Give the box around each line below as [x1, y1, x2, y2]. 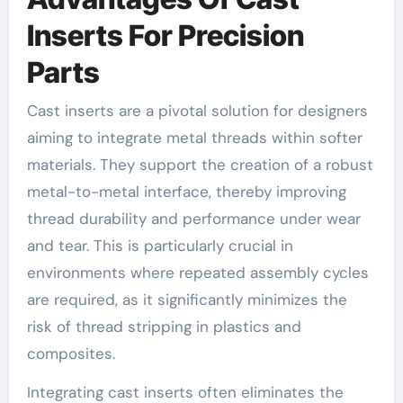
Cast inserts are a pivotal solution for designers [26, 100, 368, 121]
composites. [26, 343, 115, 363]
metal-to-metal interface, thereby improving [26, 181, 346, 201]
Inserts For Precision [26, 18, 304, 54]
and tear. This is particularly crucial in [26, 235, 293, 255]
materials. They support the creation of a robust [26, 154, 373, 175]
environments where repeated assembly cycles [26, 262, 369, 282]
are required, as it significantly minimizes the [26, 289, 347, 309]
